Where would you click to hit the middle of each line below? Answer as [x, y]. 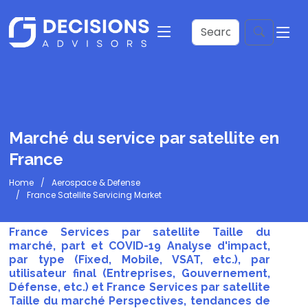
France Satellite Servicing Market [94, 195]
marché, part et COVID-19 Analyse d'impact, [140, 246]
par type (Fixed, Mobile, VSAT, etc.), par [140, 260]
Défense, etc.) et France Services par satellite [140, 287]
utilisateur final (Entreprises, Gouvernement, [140, 273]
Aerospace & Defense [96, 183]
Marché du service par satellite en [144, 138]
